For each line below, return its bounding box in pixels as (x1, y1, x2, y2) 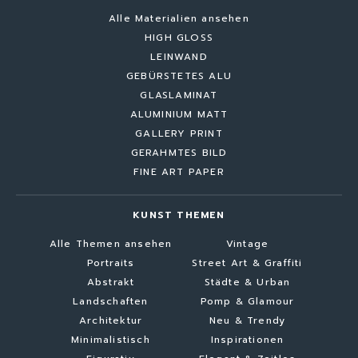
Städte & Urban (204, 274, 291, 289)
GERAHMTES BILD (130, 145, 228, 160)
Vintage (225, 236, 269, 251)
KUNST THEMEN (133, 207, 225, 222)
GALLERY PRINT (135, 125, 223, 141)
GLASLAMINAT (140, 87, 218, 102)
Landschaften (73, 293, 149, 308)
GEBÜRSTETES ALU (126, 68, 232, 83)
